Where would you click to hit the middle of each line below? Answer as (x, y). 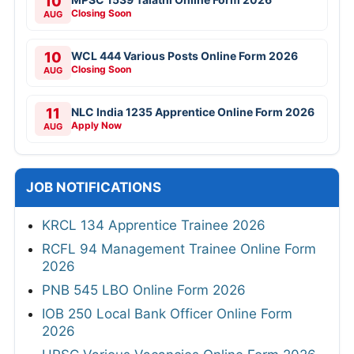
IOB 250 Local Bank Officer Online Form (167, 314)
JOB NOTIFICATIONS (94, 188)
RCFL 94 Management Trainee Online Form (179, 249)
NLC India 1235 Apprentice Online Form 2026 (193, 112)
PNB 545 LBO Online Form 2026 (144, 290)
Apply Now (96, 126)
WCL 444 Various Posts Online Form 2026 (185, 56)
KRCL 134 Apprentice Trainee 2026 (154, 226)
